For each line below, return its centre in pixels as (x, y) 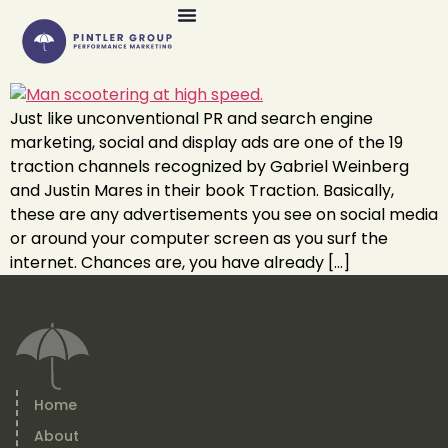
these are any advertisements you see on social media (224, 214)
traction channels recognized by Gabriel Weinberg (209, 166)
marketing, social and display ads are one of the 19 (206, 142)
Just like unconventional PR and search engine (191, 118)
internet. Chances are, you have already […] (180, 262)
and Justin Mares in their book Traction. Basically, (202, 190)
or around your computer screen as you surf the (199, 238)
